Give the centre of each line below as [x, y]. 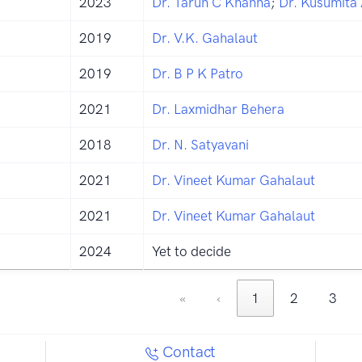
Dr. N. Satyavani [200, 144]
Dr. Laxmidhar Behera [218, 109]
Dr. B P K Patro [198, 73]
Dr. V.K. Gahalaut [205, 38]
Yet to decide [192, 251]
